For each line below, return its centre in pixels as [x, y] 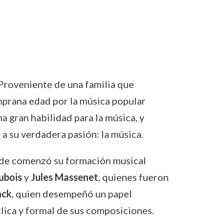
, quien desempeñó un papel [72, 194]
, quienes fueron [133, 177]
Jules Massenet [64, 177]
